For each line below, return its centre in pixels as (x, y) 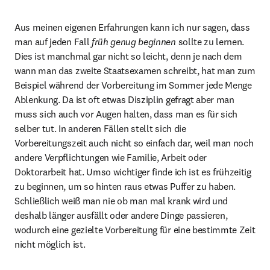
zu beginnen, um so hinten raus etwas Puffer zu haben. (125, 186)
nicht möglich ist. (50, 244)
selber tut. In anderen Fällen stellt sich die (100, 128)
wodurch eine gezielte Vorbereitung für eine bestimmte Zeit (135, 230)
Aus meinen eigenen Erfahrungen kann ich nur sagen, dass (132, 27)
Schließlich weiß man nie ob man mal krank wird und (121, 201)
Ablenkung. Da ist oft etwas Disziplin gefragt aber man (124, 99)
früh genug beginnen (133, 42)
